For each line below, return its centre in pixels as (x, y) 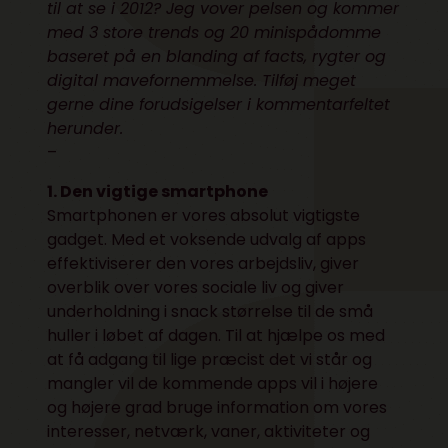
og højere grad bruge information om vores (217, 407)
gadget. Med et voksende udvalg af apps (207, 239)
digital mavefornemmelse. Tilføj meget (202, 80)
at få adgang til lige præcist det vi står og (210, 359)
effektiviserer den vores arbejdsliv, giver (203, 263)
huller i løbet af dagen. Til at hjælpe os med (216, 335)
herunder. (88, 128)
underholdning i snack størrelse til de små (210, 311)
